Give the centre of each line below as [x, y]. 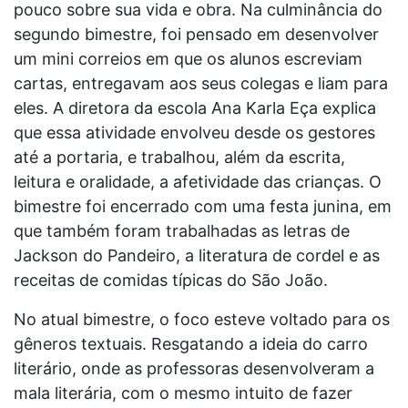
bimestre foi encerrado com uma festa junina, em [203, 206]
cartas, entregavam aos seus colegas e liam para [201, 83]
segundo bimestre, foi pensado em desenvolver [196, 34]
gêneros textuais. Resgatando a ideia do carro [191, 343]
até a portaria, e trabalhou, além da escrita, [179, 157]
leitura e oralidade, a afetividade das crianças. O [198, 181]
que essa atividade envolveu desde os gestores [194, 132]
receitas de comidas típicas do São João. [171, 280]
